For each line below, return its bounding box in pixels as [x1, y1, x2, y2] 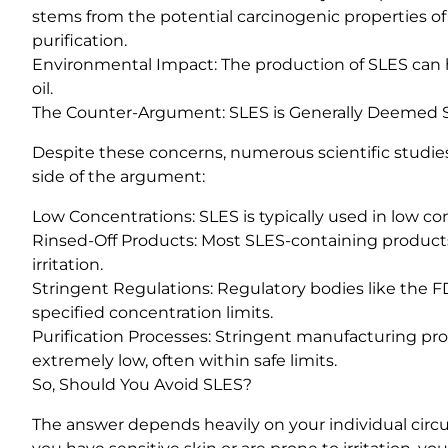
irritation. [32, 254, 103, 274]
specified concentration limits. [32, 302, 273, 322]
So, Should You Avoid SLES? [32, 374, 252, 394]
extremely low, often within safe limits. [32, 350, 337, 370]
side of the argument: [32, 166, 205, 186]
